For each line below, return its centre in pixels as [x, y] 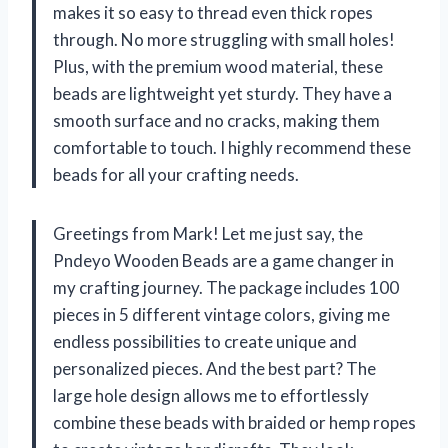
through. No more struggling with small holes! [224, 39]
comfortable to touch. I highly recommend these [232, 147]
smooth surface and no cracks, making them [216, 120]
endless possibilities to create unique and [205, 341]
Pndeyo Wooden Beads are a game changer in [223, 260]
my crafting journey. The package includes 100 [226, 287]
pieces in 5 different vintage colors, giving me [221, 314]
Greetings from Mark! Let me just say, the [208, 233]
